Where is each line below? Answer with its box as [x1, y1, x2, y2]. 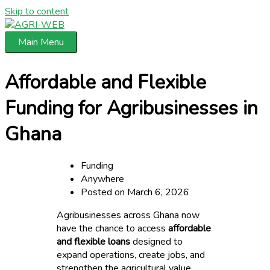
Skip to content [5, 5, 69, 18]
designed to [130, 234, 183, 248]
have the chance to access [57, 221, 169, 235]
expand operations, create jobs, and [57, 248, 206, 262]
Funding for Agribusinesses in [5, 95, 258, 121]
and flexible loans [57, 234, 131, 248]
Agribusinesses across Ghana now [57, 208, 200, 222]
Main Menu [18, 36, 64, 49]
